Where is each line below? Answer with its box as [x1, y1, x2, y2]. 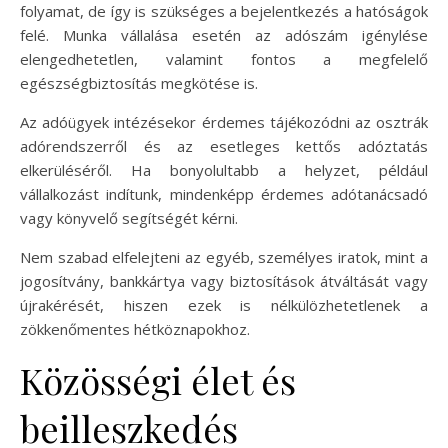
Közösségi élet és [20, 356, 296, 404]
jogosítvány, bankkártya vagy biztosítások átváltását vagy [20, 271, 428, 291]
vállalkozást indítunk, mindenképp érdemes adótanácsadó [20, 184, 428, 204]
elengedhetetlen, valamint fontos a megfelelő [20, 49, 428, 69]
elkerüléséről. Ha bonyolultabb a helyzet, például [20, 160, 428, 180]
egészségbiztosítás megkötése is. [20, 73, 258, 93]
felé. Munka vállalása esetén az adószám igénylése [20, 25, 428, 45]
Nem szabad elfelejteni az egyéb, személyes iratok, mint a [20, 247, 428, 267]
